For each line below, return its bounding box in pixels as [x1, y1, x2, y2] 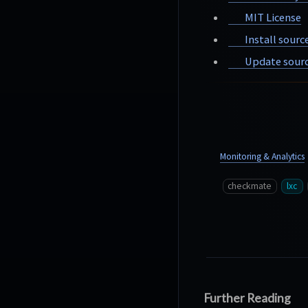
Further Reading [203, 291, 291, 306]
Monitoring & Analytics [220, 151, 305, 163]
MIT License [242, 10, 301, 25]
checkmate [228, 180, 272, 192]
